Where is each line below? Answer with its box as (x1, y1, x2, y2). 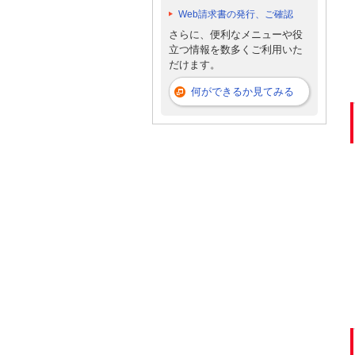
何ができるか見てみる (191, 86, 294, 98)
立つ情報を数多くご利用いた (169, 43, 303, 55)
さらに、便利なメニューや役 (169, 28, 303, 40)
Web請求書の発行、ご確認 (178, 9, 293, 21)
